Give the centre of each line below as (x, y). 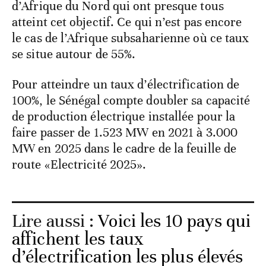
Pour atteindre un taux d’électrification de (126, 85)
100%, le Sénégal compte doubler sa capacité (131, 101)
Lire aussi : (55, 221)
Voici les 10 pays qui (175, 221)
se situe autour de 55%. (74, 54)
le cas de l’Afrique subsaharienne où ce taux (131, 38)
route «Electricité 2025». (79, 165)
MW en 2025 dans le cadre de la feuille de (124, 149)
